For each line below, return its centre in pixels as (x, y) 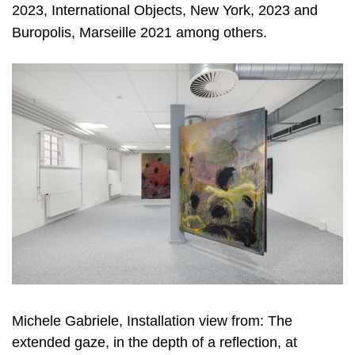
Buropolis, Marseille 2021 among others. (139, 32)
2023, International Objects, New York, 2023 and (165, 10)
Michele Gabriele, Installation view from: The (152, 321)
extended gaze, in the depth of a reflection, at (155, 342)
